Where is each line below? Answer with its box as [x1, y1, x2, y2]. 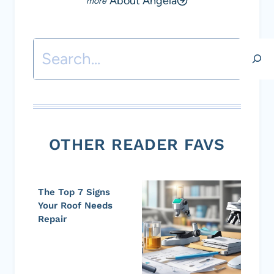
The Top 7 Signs [38, 186, 110, 198]
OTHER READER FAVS [49, 135, 225, 154]
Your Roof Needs [38, 199, 113, 211]
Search [32, 41, 82, 61]
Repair [38, 213, 67, 224]
